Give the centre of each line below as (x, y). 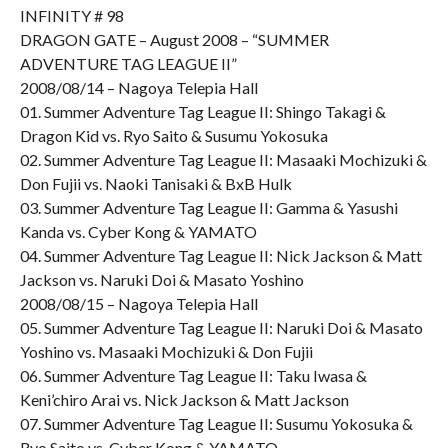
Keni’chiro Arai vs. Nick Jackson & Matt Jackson (184, 399)
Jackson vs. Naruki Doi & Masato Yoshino (161, 279)
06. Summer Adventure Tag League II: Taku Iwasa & (193, 375)
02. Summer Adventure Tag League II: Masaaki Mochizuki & (223, 159)
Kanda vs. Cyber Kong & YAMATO (138, 231)
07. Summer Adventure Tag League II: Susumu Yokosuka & (216, 423)
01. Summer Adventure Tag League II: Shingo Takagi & (202, 111)
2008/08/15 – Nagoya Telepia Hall (138, 303)
